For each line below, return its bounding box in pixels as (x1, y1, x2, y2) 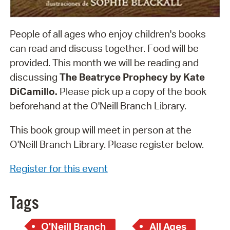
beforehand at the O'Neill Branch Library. (9, 100, 186, 112)
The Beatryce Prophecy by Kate (59, 71, 205, 84)
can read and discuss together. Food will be (9, 42, 199, 55)
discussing (9, 71, 60, 84)
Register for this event (9, 162, 108, 175)
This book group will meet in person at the (9, 123, 191, 136)
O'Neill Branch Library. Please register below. (9, 138, 204, 150)
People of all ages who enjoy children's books (9, 28, 206, 41)
